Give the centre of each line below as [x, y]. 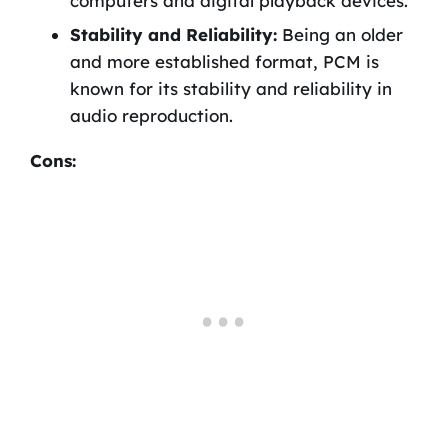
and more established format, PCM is [224, 61]
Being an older [339, 34]
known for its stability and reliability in [230, 88]
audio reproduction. [151, 115]
